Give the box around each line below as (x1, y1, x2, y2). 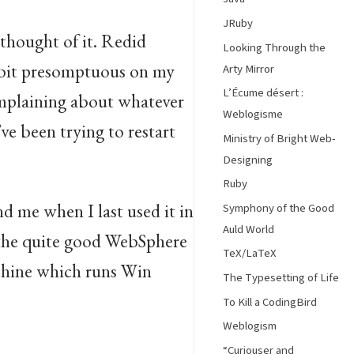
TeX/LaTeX (223, 245, 277, 262)
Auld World (223, 220, 274, 238)
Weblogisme (223, 106, 283, 123)
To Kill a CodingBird (223, 293, 317, 311)
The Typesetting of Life (223, 269, 339, 287)
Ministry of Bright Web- (223, 130, 336, 147)
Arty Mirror (223, 60, 274, 77)
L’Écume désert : (223, 85, 303, 102)
